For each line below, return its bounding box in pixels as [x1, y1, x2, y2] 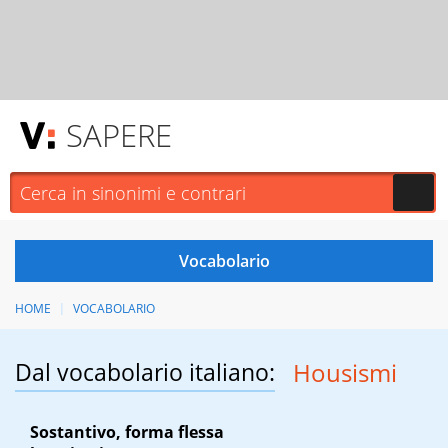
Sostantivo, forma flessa [30, 421, 224, 444]
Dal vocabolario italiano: [15, 356, 275, 389]
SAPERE [66, 114, 172, 156]
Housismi [292, 356, 397, 390]
